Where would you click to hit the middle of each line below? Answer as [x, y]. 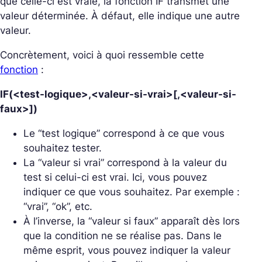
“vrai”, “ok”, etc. [58, 206]
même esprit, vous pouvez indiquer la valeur [127, 250]
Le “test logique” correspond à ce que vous [124, 133]
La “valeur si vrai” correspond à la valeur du [125, 163]
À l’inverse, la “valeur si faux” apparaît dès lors [132, 221]
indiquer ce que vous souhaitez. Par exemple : [132, 192]
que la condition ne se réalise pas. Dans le [123, 236]
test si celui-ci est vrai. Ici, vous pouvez [115, 177]
